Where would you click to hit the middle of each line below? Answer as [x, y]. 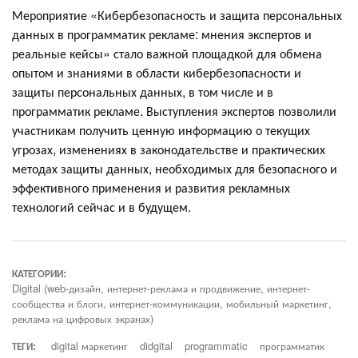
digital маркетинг [89, 345]
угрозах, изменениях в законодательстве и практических [169, 149]
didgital [156, 345]
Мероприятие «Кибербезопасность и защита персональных [177, 14]
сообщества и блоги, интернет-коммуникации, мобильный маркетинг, [172, 303]
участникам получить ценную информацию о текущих [161, 129]
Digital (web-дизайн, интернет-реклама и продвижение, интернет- [161, 288]
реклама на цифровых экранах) [83, 318]
